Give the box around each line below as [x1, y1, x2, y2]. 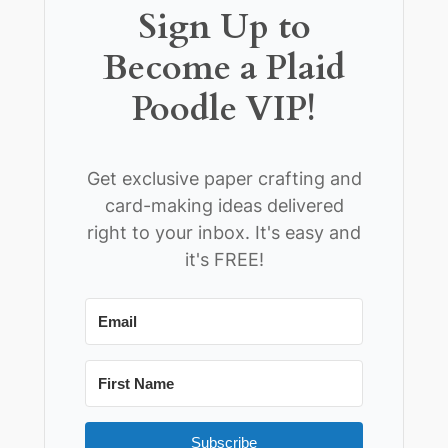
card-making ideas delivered [104, 194, 344, 216]
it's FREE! [184, 248, 264, 270]
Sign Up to [137, 4, 311, 52]
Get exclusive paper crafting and [86, 167, 362, 189]
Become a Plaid [103, 45, 345, 93]
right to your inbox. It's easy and [87, 221, 361, 243]
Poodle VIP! [132, 86, 316, 134]
